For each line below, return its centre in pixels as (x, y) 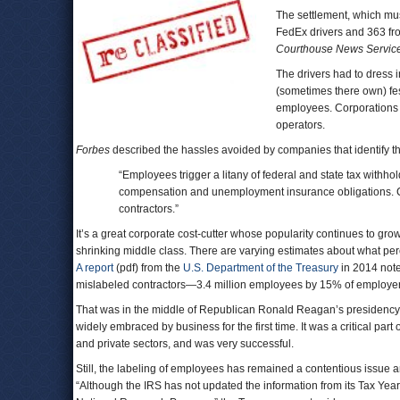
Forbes (93, 150)
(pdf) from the (148, 268)
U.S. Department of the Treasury (261, 268)
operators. (300, 125)
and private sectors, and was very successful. (187, 344)
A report (95, 268)
